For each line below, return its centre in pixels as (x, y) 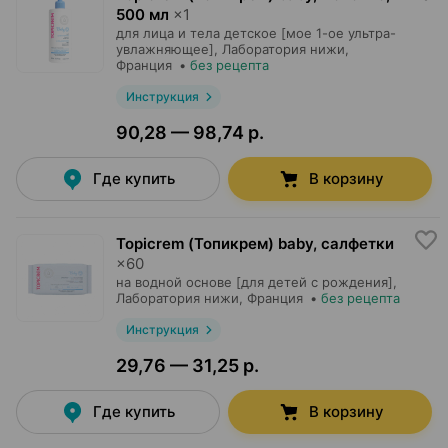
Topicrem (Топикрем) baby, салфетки (255, 243)
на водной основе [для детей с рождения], (256, 282)
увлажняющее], (167, 49)
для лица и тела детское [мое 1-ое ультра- (256, 33)
